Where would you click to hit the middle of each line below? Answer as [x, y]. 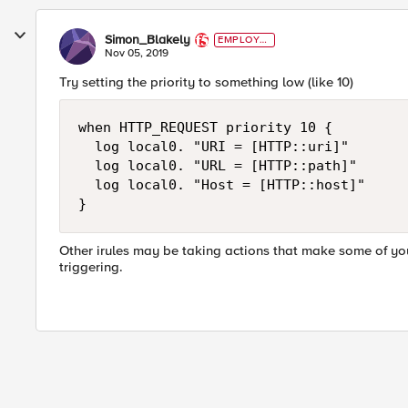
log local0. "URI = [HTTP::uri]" [214, 147]
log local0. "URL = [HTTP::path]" [218, 166]
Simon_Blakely [148, 40]
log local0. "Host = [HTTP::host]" [222, 185]
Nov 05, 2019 [137, 53]
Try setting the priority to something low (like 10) [206, 82]
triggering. [91, 267]
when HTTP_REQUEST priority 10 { [205, 127]
